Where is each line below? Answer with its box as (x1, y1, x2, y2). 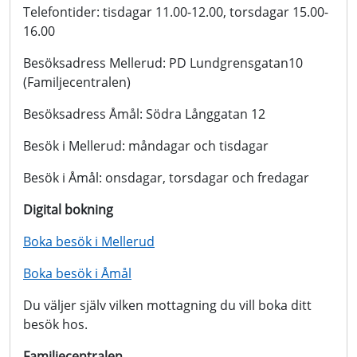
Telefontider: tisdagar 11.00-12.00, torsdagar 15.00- (23, 3, 328, 21)
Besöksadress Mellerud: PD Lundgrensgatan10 (23, 54, 303, 72)
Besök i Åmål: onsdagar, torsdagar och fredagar (23, 169, 312, 186)
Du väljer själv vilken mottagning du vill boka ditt (23, 296, 312, 314)
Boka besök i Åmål (23, 265, 131, 282)
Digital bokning (23, 201, 113, 218)
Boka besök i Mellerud (23, 233, 155, 250)
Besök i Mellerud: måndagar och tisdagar (23, 137, 272, 155)
